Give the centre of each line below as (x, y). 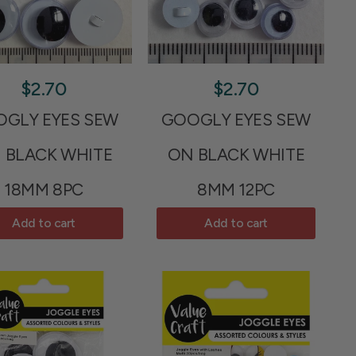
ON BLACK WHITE (236, 154)
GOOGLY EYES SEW (236, 119)
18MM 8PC (44, 189)
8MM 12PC (236, 189)
